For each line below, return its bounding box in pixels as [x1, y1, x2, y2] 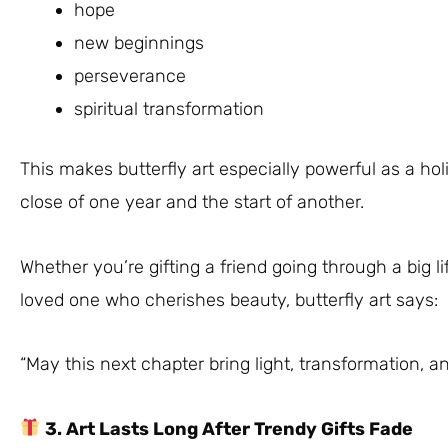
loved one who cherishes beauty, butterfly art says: [20, 288, 438, 311]
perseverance [74, 65, 186, 87]
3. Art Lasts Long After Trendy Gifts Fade [40, 417, 413, 440]
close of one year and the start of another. [20, 191, 364, 213]
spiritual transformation [74, 98, 264, 120]
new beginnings [74, 32, 204, 54]
